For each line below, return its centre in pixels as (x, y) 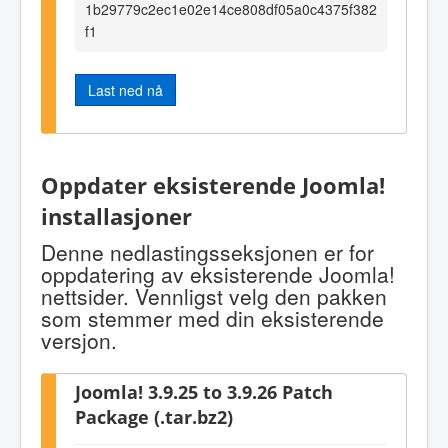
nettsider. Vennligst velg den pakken (214, 296)
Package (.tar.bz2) (154, 417)
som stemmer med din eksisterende (212, 318)
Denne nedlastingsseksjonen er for (207, 252)
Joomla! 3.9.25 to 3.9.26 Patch (204, 392)
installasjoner (116, 216)
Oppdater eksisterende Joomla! (213, 185)
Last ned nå (125, 89)
